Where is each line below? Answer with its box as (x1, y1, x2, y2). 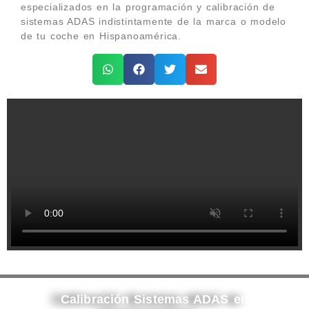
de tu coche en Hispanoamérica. (21, 30, 182, 41)
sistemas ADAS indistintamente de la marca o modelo (21, 16, 286, 27)
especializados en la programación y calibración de (21, 1, 275, 12)
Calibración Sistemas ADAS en (61, 292, 248, 306)
